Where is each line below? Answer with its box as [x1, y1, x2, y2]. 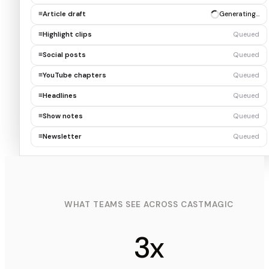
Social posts [42, 50, 86, 59]
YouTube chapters [42, 70, 106, 80]
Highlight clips [42, 29, 92, 39]
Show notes [42, 111, 83, 121]
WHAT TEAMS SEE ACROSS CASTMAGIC [64, 199, 234, 210]
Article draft [42, 9, 86, 19]
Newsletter [42, 131, 82, 141]
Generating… [219, 29, 260, 39]
